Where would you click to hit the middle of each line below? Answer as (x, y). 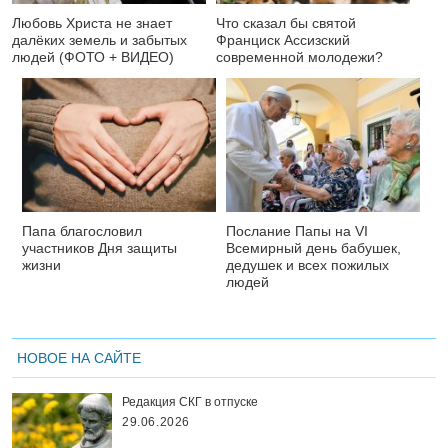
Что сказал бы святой (286, 23)
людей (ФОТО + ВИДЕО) (93, 57)
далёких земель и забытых (99, 40)
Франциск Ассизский (283, 40)
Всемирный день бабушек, (313, 248)
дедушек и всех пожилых (307, 265)
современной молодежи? (299, 57)
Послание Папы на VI (297, 231)
